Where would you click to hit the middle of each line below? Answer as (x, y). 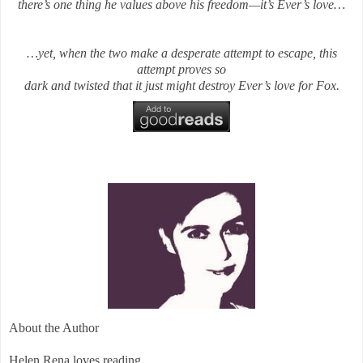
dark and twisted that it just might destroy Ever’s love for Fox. (181, 85)
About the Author (54, 327)
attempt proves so (181, 69)
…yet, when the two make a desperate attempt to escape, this (181, 53)
